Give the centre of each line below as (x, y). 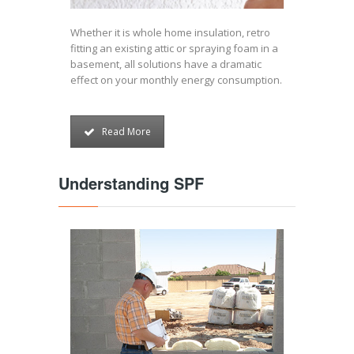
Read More (126, 132)
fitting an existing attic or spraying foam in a (174, 48)
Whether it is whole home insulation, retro (170, 32)
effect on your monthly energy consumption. (176, 80)
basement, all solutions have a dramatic (166, 64)
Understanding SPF (131, 186)
